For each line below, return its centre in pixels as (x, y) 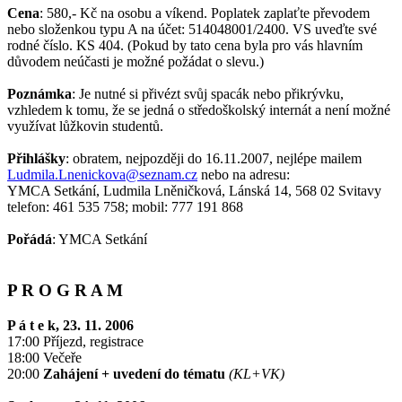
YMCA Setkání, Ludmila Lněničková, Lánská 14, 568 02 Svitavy (194, 191)
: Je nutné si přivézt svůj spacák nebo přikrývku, (208, 94)
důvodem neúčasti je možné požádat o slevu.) (135, 62)
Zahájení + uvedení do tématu (134, 373)
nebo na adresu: (244, 175)
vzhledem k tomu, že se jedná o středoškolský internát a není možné (199, 110)
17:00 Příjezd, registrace (75, 341)
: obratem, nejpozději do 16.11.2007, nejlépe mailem (214, 159)
